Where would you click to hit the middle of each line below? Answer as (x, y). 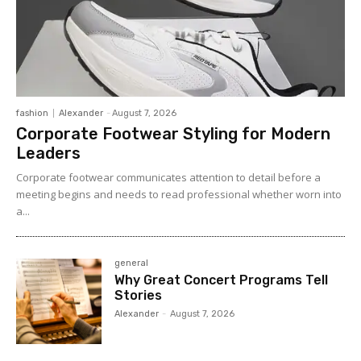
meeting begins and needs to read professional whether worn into (179, 195)
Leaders (48, 154)
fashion (32, 114)
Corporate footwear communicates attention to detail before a (168, 178)
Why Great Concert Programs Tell (222, 280)
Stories (139, 296)
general (132, 263)
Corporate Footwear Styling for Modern (173, 134)
